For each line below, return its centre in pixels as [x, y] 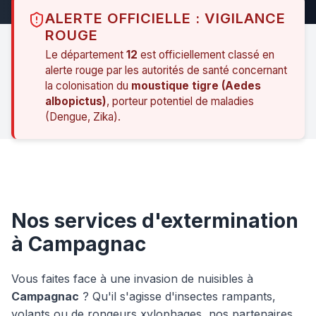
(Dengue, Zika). [83, 116]
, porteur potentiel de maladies [180, 101]
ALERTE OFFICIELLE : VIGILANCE [165, 18]
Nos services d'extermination [155, 220]
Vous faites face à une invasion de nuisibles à [132, 278]
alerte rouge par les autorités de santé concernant [166, 70]
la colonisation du [88, 85]
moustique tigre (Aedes [196, 85]
